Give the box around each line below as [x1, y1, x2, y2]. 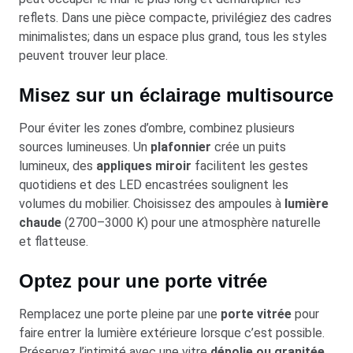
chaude [19, 214, 61, 230]
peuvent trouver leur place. [19, 47, 168, 63]
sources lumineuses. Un [19, 139, 150, 154]
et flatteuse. [19, 233, 88, 249]
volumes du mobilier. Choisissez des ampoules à [19, 195, 284, 211]
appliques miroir [96, 158, 191, 173]
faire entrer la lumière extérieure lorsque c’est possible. [19, 325, 325, 340]
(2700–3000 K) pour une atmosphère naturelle [61, 214, 321, 230]
